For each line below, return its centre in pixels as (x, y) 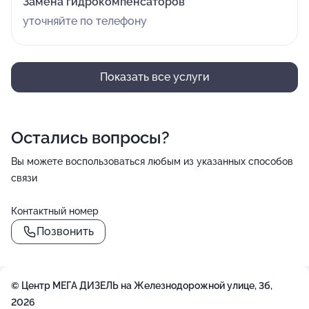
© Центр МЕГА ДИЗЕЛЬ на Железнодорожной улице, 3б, (142, 286)
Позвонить (65, 231)
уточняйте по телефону (85, 21)
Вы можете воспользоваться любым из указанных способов (152, 161)
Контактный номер (55, 211)
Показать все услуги (154, 77)
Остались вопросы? (90, 138)
